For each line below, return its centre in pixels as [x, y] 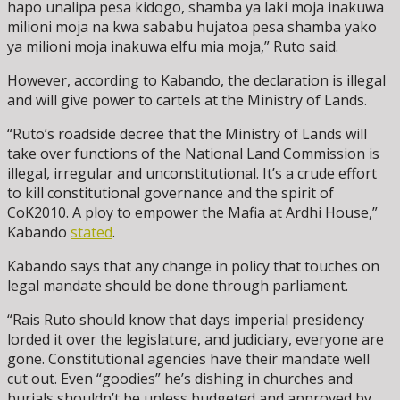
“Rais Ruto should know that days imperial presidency [186, 320]
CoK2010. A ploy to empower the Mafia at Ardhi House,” [192, 213]
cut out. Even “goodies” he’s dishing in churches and [180, 379]
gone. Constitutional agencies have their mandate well [188, 359]
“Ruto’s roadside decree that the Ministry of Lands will [187, 134]
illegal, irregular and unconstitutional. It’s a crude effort [192, 174]
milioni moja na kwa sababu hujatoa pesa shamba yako [192, 27]
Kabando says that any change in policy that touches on [193, 267]
